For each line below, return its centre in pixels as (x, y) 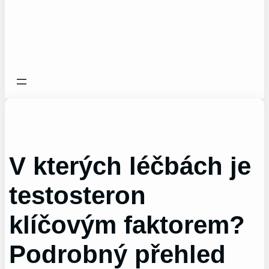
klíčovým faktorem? (127, 225)
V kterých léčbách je (130, 166)
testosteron (78, 196)
